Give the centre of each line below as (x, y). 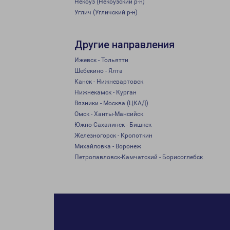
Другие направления (124, 45)
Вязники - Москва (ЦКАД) (111, 103)
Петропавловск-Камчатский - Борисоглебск (139, 157)
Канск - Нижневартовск (109, 82)
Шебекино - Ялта (99, 71)
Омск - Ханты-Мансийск (109, 114)
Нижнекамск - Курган (106, 92)
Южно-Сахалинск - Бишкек (113, 125)
